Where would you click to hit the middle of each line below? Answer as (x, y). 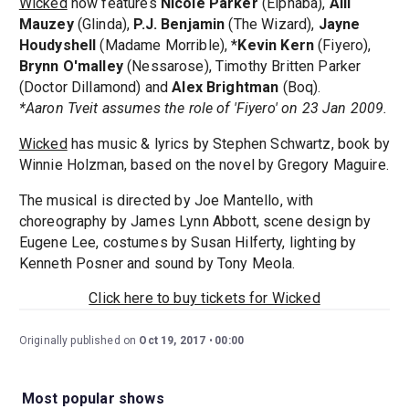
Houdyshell (58, 46)
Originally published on (79, 341)
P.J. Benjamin (179, 25)
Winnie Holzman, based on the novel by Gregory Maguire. (204, 165)
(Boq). (300, 88)
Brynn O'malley (71, 67)
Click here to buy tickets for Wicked (204, 299)
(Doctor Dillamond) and (95, 88)
